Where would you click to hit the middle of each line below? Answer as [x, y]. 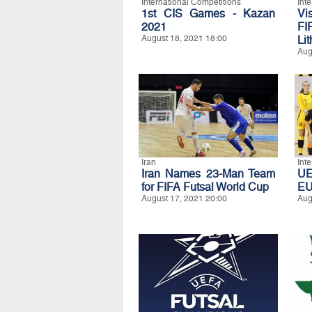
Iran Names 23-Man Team [208, 173]
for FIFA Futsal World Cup [205, 187]
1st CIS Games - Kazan [208, 13]
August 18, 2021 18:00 [184, 38]
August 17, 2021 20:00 [184, 198]
